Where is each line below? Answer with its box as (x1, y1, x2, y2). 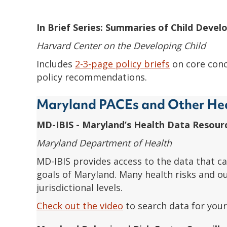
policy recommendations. (36, 70, 149, 83)
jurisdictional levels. (36, 181, 123, 194)
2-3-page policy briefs (75, 57, 170, 70)
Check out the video (36, 199, 123, 212)
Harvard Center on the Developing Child (36, 39, 206, 52)
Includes (36, 57, 75, 70)
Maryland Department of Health (36, 136, 172, 149)
